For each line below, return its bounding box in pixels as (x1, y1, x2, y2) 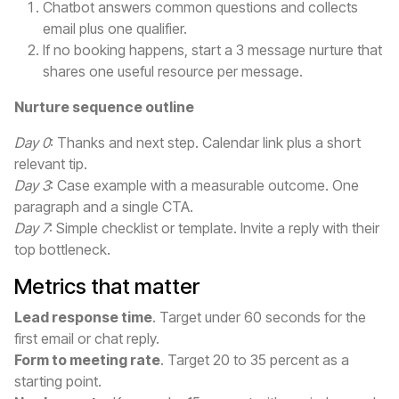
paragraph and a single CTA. (14, 198, 193, 216)
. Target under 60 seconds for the (152, 308, 366, 327)
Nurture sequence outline (14, 98, 194, 117)
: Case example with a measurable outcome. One (50, 176, 359, 195)
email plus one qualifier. (43, 20, 187, 38)
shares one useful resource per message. (43, 62, 303, 81)
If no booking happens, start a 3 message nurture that (43, 41, 382, 60)
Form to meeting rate (14, 351, 160, 370)
